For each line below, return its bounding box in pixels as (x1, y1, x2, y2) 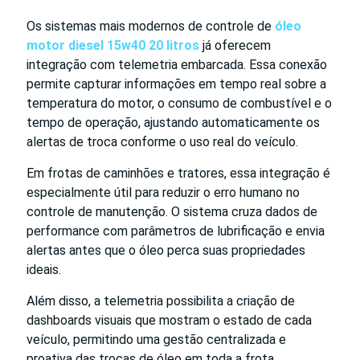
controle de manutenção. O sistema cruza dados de (27, 203, 317, 219)
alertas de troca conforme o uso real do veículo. (27, 133, 298, 149)
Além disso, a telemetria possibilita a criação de (27, 292, 295, 309)
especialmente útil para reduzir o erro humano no (27, 184, 300, 200)
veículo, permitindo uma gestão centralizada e (27, 331, 286, 347)
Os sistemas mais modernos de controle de (27, 18, 275, 34)
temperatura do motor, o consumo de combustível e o (27, 95, 332, 111)
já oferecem (199, 37, 271, 53)
